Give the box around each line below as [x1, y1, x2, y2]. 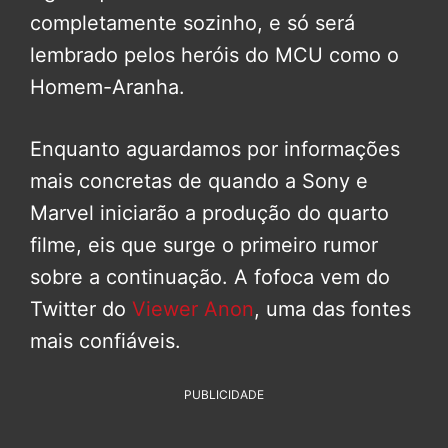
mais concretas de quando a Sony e [30, 169, 368, 194]
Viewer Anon [132, 297, 254, 322]
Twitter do [30, 297, 132, 322]
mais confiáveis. [30, 329, 181, 354]
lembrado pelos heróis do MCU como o [30, 43, 399, 68]
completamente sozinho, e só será [30, 11, 355, 36]
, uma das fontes [254, 297, 411, 322]
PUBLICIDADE [184, 387, 264, 403]
